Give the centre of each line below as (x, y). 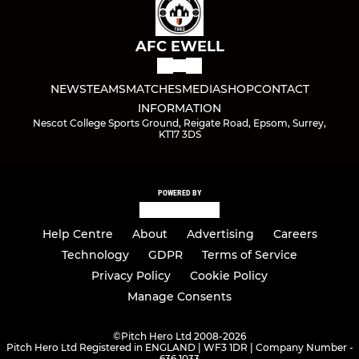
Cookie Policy (229, 276)
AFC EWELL (179, 46)
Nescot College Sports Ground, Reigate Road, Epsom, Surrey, (179, 123)
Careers (295, 234)
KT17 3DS (179, 134)
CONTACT (281, 89)
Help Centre (77, 234)
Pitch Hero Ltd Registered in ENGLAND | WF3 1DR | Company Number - (179, 348)
